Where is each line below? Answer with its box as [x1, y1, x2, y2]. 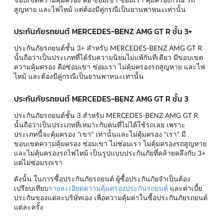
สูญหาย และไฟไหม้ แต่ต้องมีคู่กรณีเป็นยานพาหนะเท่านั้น [14, 4, 186, 13]
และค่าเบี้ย [168, 183, 202, 192]
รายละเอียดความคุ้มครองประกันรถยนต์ [49, 183, 168, 192]
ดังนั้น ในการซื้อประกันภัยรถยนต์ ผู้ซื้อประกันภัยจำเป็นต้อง [14, 174, 190, 183]
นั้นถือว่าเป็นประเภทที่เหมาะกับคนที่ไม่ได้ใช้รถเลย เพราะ [14, 120, 185, 129]
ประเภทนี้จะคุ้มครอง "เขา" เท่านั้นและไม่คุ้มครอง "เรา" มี [14, 129, 186, 138]
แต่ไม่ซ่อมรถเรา [14, 158, 62, 166]
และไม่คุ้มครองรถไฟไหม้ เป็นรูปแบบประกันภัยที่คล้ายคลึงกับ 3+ [14, 148, 206, 157]
